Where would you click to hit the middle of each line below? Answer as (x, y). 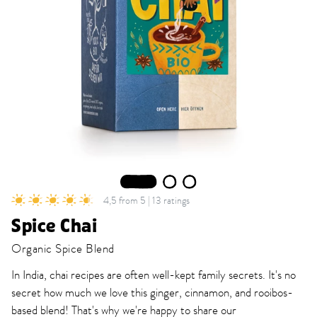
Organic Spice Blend (63, 249)
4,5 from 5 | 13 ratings (146, 200)
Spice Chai (54, 226)
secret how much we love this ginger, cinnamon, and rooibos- (152, 293)
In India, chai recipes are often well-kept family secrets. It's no (154, 275)
